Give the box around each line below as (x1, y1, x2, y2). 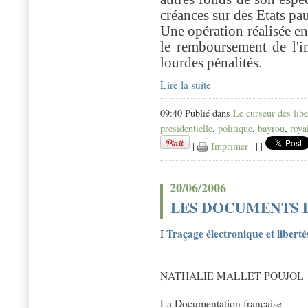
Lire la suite (160, 78, 211, 92)
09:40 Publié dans (160, 107, 233, 120)
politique (218, 122, 252, 135)
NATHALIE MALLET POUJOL (160, 269, 304, 283)
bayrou (258, 122, 285, 135)
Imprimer (208, 140, 248, 153)
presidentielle (160, 122, 212, 135)
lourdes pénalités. (160, 55, 262, 71)
